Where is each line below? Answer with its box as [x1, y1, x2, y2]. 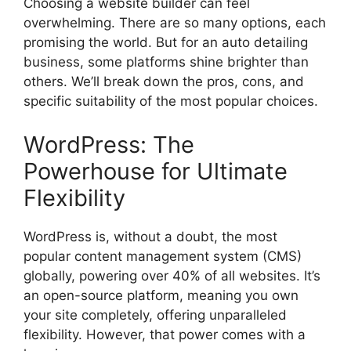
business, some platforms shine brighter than [24, 54, 309, 71]
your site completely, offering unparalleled [24, 306, 287, 323]
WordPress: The [24, 130, 194, 158]
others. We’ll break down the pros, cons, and [24, 74, 304, 90]
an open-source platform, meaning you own [24, 287, 299, 303]
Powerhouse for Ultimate [24, 157, 288, 185]
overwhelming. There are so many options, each [24, 15, 326, 31]
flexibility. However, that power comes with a [24, 326, 306, 342]
